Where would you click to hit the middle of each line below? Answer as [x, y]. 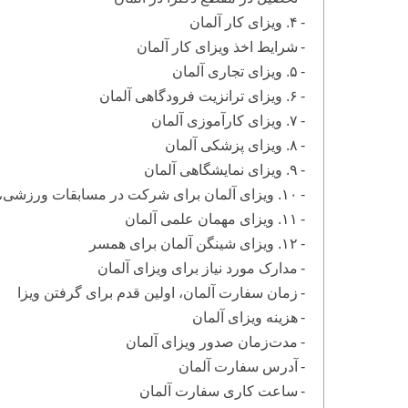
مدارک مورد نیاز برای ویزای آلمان [197, 268]
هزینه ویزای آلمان [245, 317]
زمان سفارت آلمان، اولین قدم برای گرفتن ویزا [157, 292]
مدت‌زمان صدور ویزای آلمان [211, 342]
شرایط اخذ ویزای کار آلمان [217, 46]
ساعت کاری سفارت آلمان [218, 391]
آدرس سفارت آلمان [238, 366]
